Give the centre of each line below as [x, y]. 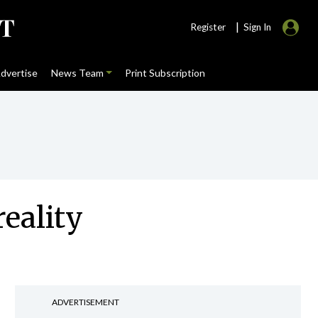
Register [208, 27]
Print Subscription [165, 73]
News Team [77, 73]
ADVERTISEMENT [85, 302]
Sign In [257, 27]
